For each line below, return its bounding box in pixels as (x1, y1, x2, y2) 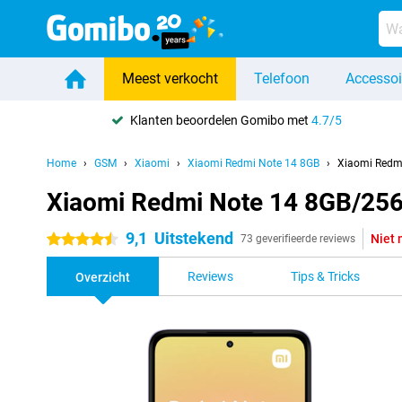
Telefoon (254, 70, 310, 87)
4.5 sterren (47, 232, 107, 247)
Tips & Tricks (291, 269, 360, 284)
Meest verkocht (122, 70, 218, 87)
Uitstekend (154, 229, 233, 248)
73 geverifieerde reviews (240, 232, 355, 245)
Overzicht (75, 270, 130, 284)
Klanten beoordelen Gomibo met (129, 112, 311, 127)
